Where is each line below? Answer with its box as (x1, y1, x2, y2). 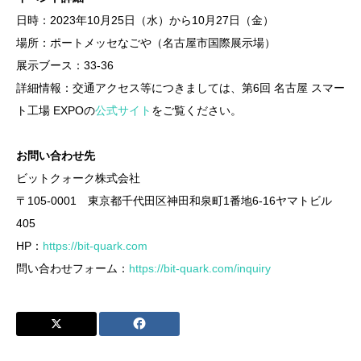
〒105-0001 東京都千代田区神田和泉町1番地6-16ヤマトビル (16, 194, 332, 207)
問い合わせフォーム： (16, 262, 129, 275)
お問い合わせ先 (16, 149, 95, 162)
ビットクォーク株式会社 (16, 172, 140, 185)
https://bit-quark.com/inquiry (129, 262, 271, 275)
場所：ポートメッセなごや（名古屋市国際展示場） (16, 36, 276, 49)
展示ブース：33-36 (16, 59, 114, 72)
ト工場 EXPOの (16, 104, 95, 117)
